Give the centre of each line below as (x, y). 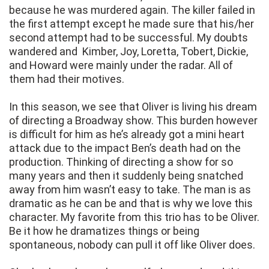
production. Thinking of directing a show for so (121, 162)
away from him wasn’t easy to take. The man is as (130, 190)
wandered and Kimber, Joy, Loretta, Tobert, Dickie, (128, 52)
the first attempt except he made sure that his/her (131, 24)
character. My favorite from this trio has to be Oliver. (134, 217)
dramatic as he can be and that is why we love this (131, 204)
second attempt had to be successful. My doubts (128, 38)
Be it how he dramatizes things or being (104, 231)
